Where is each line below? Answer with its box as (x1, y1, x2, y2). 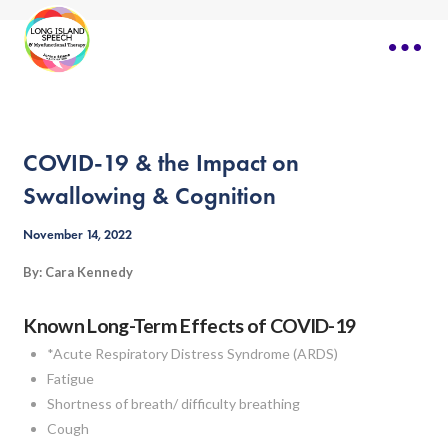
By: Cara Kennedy (23, 264, 134, 280)
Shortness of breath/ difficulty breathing (46, 394, 300, 412)
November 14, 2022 (23, 227, 133, 243)
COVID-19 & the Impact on (23, 148, 300, 177)
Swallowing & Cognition (23, 181, 277, 210)
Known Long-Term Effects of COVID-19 (23, 313, 356, 337)
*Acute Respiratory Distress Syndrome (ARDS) (46, 344, 338, 362)
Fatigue (46, 369, 94, 387)
